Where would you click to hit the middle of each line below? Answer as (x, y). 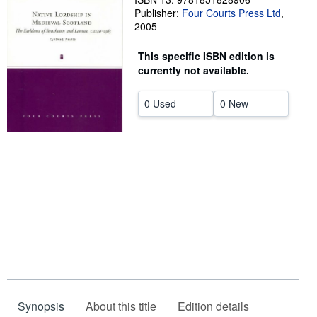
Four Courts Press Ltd (231, 13)
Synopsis (41, 306)
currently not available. (194, 70)
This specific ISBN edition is (206, 56)
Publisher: (158, 13)
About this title (121, 306)
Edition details (213, 306)
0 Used (160, 103)
